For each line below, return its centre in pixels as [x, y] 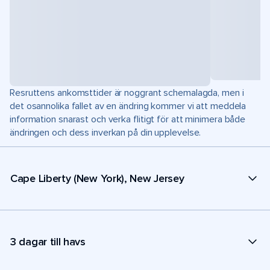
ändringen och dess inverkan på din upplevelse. [105, 133]
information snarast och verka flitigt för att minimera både [128, 119]
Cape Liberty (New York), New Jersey [97, 178]
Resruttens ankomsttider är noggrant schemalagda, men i [127, 93]
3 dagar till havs [48, 241]
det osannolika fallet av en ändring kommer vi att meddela [128, 106]
